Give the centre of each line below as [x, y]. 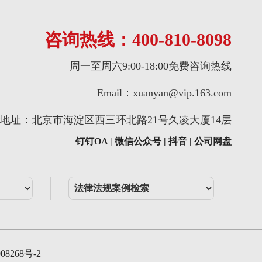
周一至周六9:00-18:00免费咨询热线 [151, 66]
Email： [115, 93]
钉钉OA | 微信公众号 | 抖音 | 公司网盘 [154, 141]
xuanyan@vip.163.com [182, 93]
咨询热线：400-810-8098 [138, 39]
